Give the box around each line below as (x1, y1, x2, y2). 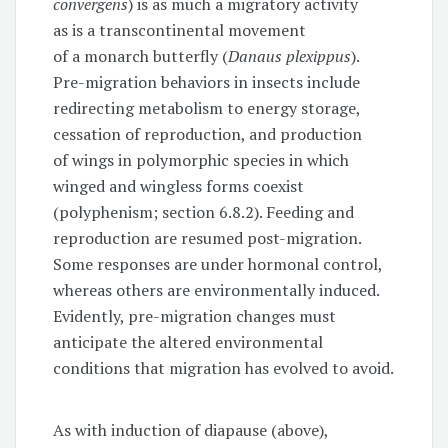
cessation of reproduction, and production (53, 122, 363, 145)
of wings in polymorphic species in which (53, 148, 350, 171)
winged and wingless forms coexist (53, 174, 305, 197)
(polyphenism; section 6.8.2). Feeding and (53, 200, 355, 223)
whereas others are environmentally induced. (53, 278, 380, 301)
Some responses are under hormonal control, (53, 252, 383, 275)
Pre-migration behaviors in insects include (53, 70, 361, 93)
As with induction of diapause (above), (53, 418, 329, 441)
